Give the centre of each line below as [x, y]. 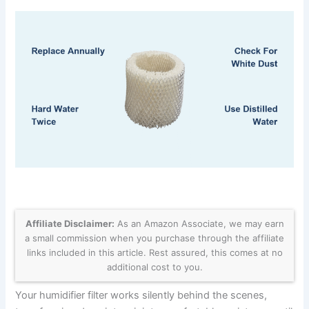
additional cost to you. [154, 267]
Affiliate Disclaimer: [70, 224]
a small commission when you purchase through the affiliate [154, 238]
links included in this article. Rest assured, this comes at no [154, 253]
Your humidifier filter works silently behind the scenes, [141, 296]
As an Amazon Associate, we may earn [199, 224]
